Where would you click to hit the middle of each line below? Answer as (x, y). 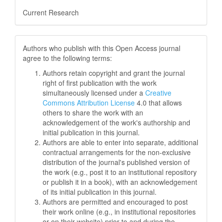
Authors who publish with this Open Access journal (102, 48)
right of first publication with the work (100, 83)
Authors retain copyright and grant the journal (114, 73)
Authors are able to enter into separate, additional (120, 142)
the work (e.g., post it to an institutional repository (120, 172)
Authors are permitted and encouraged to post (115, 201)
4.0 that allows (158, 102)
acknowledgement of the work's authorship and (116, 122)
